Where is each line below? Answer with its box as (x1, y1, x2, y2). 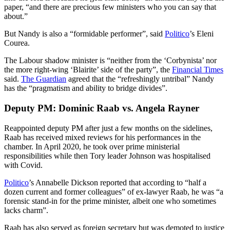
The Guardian (21, 74, 66, 84)
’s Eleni (189, 29, 214, 39)
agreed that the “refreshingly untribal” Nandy (66, 74, 214, 84)
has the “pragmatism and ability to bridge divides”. (4, 84, 167, 93)
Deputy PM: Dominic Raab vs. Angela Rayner (4, 103, 199, 114)
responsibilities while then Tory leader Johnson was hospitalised (4, 151, 210, 160)
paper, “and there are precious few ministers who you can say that (4, 3, 216, 12)
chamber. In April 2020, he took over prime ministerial (4, 142, 180, 151)
